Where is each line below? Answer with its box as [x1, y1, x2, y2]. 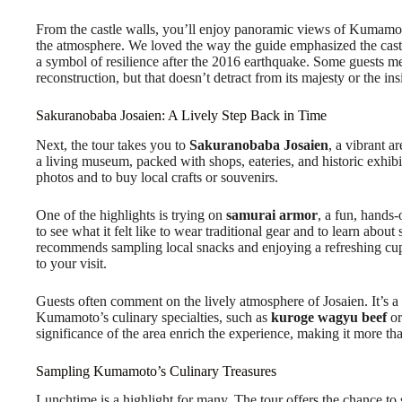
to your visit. [36, 255, 107, 271]
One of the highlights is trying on [36, 206, 226, 223]
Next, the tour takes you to [36, 136, 189, 153]
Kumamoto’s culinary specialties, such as [36, 309, 271, 325]
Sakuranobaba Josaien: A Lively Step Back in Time [36, 107, 327, 123]
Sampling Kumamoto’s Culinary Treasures [36, 363, 276, 379]
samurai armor [226, 206, 318, 223]
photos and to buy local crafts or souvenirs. [36, 169, 278, 185]
